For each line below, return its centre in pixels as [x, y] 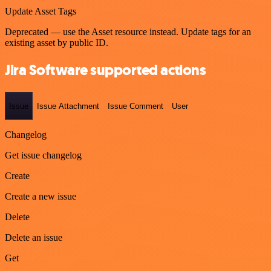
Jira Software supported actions [106, 70]
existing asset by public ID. [57, 43]
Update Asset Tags [41, 11]
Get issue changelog [43, 155]
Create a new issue [41, 196]
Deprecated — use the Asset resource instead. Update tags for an [128, 32]
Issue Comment [135, 106]
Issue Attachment [68, 106]
